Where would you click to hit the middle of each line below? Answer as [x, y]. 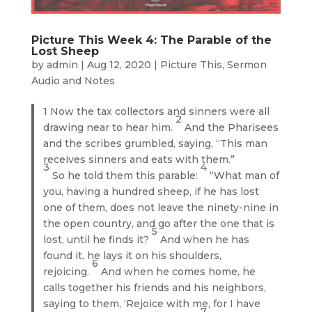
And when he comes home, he [179, 271]
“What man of [245, 175]
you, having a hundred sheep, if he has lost [151, 191]
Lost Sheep [65, 51]
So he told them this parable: [127, 175]
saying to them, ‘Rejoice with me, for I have [152, 303]
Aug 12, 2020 [119, 64]
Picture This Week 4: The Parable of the [151, 40]
